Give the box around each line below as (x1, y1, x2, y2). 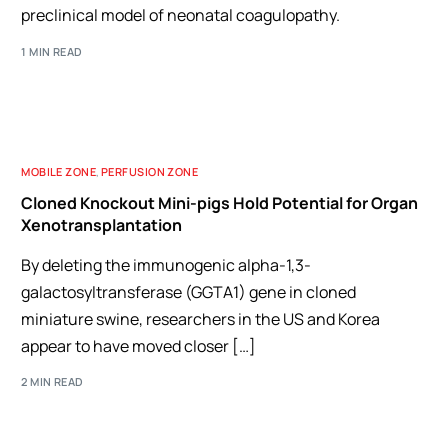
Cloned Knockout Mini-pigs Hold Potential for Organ (21, 191, 419, 214)
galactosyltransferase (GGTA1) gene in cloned (21, 280, 357, 303)
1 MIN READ (21, 43, 83, 59)
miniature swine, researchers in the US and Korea (21, 307, 381, 330)
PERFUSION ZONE (101, 163, 199, 179)
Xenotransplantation (21, 213, 183, 236)
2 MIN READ (21, 374, 84, 389)
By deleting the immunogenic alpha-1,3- (21, 253, 312, 276)
